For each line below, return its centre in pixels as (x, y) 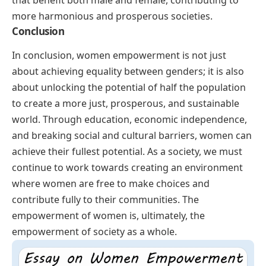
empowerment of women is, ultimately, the (108, 216)
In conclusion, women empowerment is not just (119, 56)
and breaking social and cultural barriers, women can (132, 136)
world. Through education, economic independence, (129, 120)
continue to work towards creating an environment (127, 168)
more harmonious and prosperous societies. (112, 16)
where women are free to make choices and (111, 184)
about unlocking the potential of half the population (129, 88)
